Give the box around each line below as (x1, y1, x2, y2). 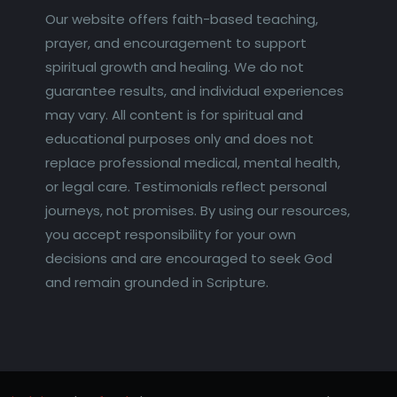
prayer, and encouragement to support (44, 33, 307, 52)
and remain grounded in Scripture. (44, 272, 269, 292)
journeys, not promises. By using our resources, (44, 200, 350, 220)
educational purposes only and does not (44, 128, 314, 148)
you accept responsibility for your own (44, 224, 296, 244)
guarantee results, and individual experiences (44, 81, 344, 100)
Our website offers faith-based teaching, (44, 9, 318, 28)
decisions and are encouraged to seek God (44, 248, 332, 268)
